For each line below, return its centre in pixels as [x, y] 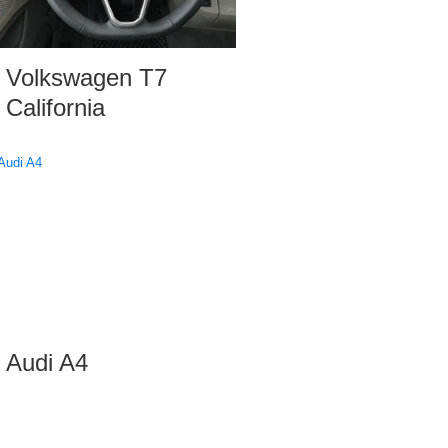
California [55, 108]
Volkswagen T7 [86, 78]
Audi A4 [47, 363]
